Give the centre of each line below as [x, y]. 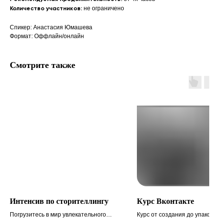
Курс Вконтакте [165, 201]
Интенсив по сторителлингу [59, 201]
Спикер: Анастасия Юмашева [51, 28]
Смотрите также [43, 65]
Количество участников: [46, 9]
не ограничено [103, 9]
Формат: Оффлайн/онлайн [47, 36]
